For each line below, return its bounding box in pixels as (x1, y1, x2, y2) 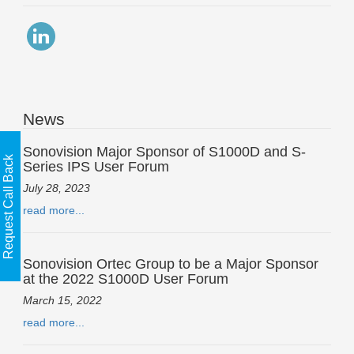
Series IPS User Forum (23, 158, 169, 175)
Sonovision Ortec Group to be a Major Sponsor (23, 255, 318, 272)
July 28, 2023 (23, 181, 90, 194)
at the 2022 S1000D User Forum (23, 270, 228, 287)
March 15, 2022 (23, 293, 102, 307)
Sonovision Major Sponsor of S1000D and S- (23, 143, 306, 160)
